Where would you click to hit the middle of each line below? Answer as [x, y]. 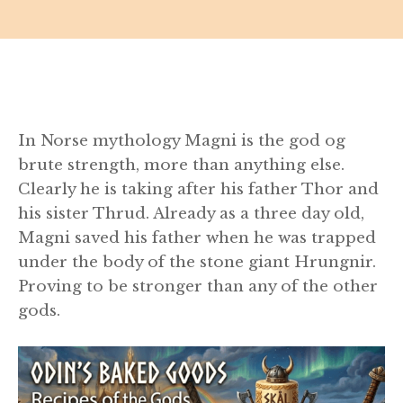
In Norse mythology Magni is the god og [182, 141]
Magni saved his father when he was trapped [197, 238]
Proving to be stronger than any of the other [198, 287]
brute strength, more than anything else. [181, 165]
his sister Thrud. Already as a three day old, [191, 214]
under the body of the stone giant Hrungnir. [197, 262]
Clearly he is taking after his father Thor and [198, 189]
